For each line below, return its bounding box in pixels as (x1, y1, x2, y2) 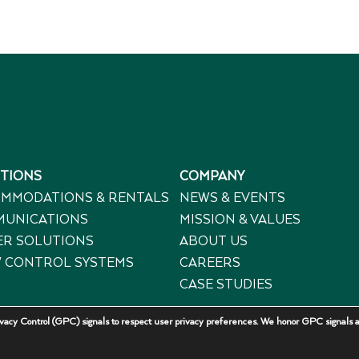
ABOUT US (179, 233, 248, 249)
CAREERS (179, 255, 240, 271)
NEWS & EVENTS (179, 190, 285, 206)
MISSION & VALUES (179, 212, 301, 228)
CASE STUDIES (179, 276, 272, 292)
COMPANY (179, 168, 244, 184)
